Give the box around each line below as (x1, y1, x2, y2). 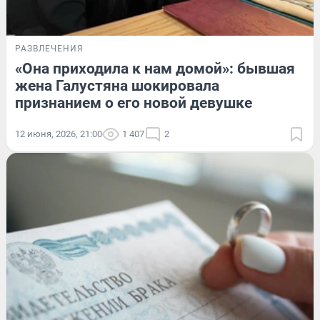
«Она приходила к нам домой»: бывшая (15, 59, 295, 77)
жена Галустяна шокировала (15, 76, 219, 94)
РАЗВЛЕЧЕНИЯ (15, 43, 84, 54)
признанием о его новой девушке (15, 94, 252, 111)
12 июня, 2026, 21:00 (15, 128, 102, 139)
